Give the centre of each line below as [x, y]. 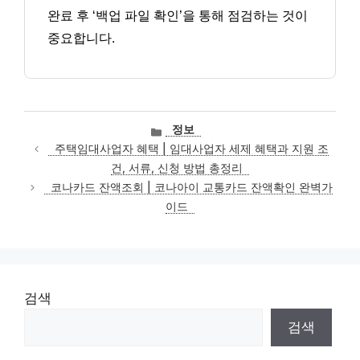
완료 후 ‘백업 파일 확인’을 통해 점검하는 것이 [178, 16]
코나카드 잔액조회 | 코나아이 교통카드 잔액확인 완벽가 [192, 188]
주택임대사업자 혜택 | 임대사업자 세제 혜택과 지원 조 [192, 149]
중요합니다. [81, 39]
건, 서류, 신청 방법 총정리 [177, 168]
